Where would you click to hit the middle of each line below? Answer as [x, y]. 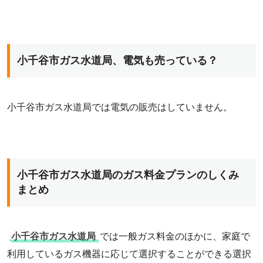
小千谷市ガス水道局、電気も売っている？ [117, 60]
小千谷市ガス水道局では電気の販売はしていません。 [120, 107]
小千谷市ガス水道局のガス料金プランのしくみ [128, 175]
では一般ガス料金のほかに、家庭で [175, 236]
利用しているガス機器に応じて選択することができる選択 [129, 254]
